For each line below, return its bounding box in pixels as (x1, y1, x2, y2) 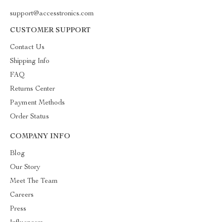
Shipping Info (10, 58, 50, 65)
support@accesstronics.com (10, 10, 94, 17)
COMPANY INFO (10, 133, 70, 140)
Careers (10, 192, 34, 199)
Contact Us (10, 44, 45, 51)
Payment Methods (10, 100, 65, 107)
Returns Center (10, 86, 55, 93)
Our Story (10, 164, 40, 171)
